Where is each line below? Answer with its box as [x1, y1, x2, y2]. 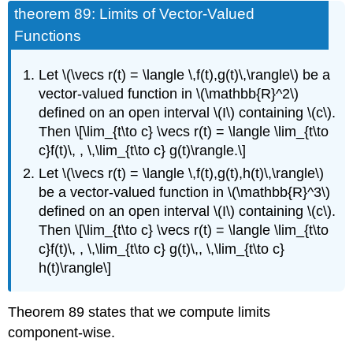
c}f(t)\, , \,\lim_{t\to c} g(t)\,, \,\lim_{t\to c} [39, 240, 285, 257]
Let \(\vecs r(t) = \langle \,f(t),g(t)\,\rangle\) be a [39, 67, 331, 84]
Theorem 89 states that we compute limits [8, 303, 271, 320]
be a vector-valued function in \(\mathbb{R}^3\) [39, 184, 331, 200]
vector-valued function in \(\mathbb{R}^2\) [39, 86, 299, 102]
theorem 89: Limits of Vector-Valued [14, 5, 255, 22]
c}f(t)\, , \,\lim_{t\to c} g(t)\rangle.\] [39, 143, 247, 159]
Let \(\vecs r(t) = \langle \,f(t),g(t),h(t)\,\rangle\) [39, 165, 325, 181]
